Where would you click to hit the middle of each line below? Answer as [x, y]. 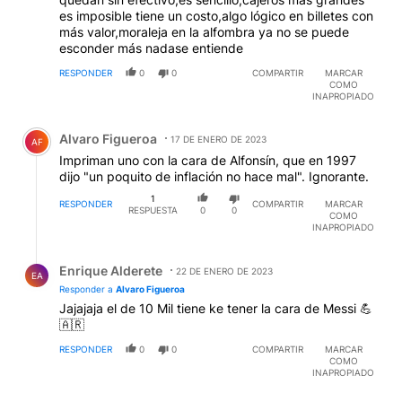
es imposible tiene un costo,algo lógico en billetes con [216, 15]
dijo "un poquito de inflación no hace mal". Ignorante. [214, 176]
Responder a [87, 289]
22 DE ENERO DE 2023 [224, 271]
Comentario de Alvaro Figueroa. [123, 125]
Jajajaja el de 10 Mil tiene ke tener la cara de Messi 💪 [216, 309]
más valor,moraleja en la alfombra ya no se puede [204, 31]
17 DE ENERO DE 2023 [218, 139]
